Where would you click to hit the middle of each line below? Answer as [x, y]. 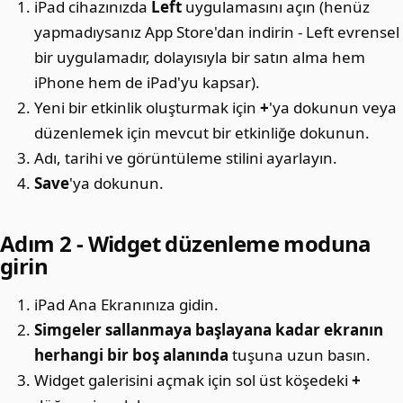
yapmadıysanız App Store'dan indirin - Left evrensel [217, 32]
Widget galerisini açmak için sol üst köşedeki [193, 380]
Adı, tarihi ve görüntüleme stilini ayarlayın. [186, 158]
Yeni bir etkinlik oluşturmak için [148, 107]
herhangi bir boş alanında [132, 355]
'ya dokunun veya [333, 107]
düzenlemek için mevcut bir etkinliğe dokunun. [202, 133]
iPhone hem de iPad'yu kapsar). [148, 82]
